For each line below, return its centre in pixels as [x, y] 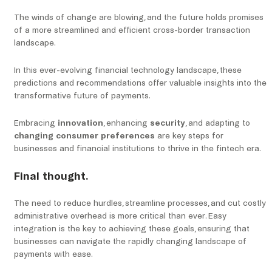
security [168, 123]
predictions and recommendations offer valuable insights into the [140, 83]
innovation [80, 123]
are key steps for [189, 136]
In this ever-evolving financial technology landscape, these [128, 70]
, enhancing [127, 123]
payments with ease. [53, 254]
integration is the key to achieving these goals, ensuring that [132, 229]
